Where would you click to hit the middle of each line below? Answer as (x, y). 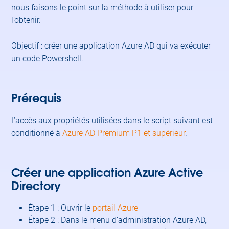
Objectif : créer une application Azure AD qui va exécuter (111, 46)
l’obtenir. (26, 20)
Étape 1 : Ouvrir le (61, 208)
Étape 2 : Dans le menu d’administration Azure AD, (118, 220)
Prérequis (37, 97)
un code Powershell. (48, 59)
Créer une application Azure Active (107, 171)
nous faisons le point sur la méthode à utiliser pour (102, 7)
